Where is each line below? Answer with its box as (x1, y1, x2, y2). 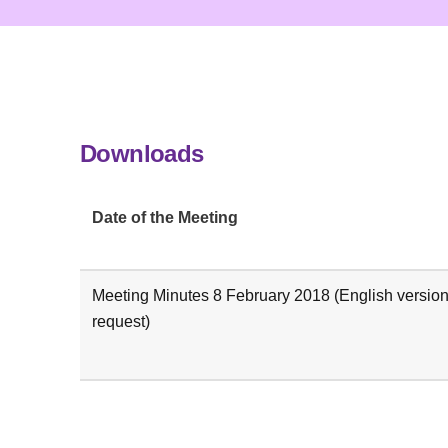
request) (92, 312, 150, 330)
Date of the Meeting (92, 208, 238, 226)
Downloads (80, 139, 204, 167)
